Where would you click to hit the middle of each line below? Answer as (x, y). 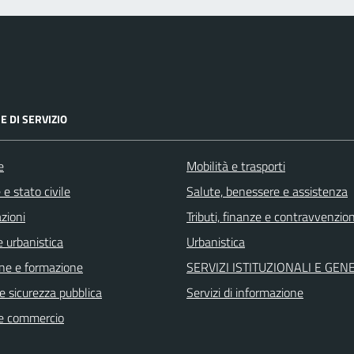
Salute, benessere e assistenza (267, 191)
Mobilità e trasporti (236, 166)
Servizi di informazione (245, 292)
